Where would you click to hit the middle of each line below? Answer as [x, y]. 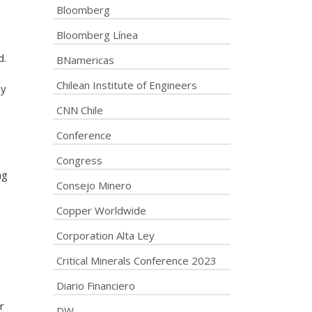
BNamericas [85, 60]
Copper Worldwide [101, 210]
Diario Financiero [96, 286]
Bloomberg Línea [97, 35]
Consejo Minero [94, 185]
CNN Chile [80, 110]
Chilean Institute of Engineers [127, 85]
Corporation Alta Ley [106, 235]
